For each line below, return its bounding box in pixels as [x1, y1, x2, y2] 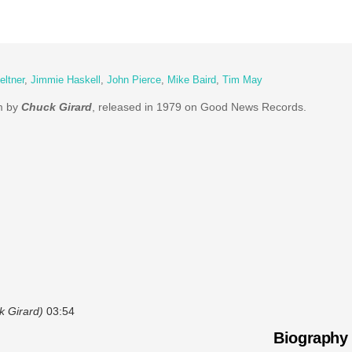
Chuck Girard [20, 100, 92, 113]
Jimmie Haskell [30, 75, 101, 86]
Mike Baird [167, 75, 216, 86]
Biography [273, 328, 348, 346]
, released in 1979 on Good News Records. [91, 100, 306, 113]
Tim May [222, 75, 262, 86]
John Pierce [106, 75, 161, 86]
